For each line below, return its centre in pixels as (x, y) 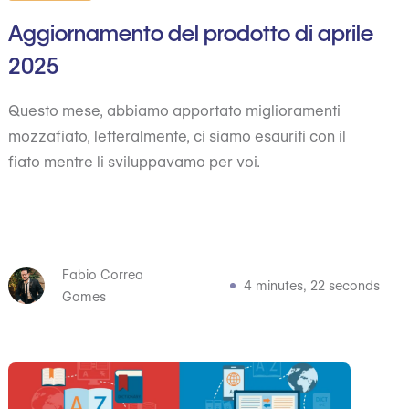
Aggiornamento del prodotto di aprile (191, 33)
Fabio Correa (102, 275)
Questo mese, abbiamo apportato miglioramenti (175, 111)
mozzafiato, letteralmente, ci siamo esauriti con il (178, 136)
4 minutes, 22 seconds (311, 286)
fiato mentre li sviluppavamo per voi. (135, 162)
